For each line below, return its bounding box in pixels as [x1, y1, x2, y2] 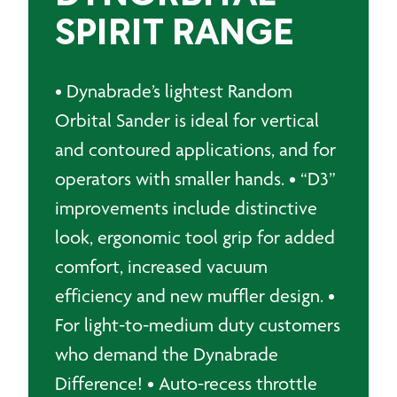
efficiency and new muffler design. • [55, 284, 335, 307]
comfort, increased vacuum [55, 255, 268, 277]
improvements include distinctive [55, 197, 317, 219]
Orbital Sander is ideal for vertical [55, 109, 319, 131]
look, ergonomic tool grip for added [55, 226, 335, 248]
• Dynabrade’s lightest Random [55, 80, 292, 102]
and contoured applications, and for [55, 138, 336, 160]
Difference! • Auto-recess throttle [55, 372, 317, 394]
